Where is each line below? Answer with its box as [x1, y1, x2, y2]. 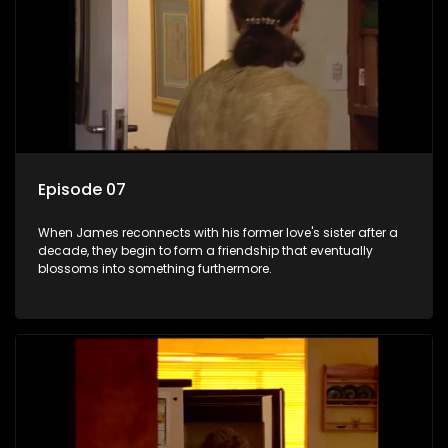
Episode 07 [38, 177, 126, 201]
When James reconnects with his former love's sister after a [38, 223, 398, 241]
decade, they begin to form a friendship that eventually [38, 241, 373, 259]
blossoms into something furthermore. [38, 259, 272, 277]
